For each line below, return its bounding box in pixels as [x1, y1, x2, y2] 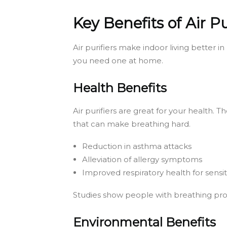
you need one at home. [73, 55, 163, 65]
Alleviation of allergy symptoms [82, 154, 202, 164]
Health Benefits [73, 80, 167, 95]
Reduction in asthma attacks [82, 141, 192, 151]
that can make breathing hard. [73, 119, 191, 129]
